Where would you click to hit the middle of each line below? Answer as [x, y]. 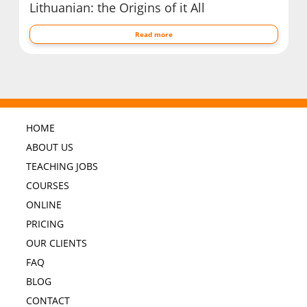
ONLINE [44, 205]
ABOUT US [49, 147]
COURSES [47, 186]
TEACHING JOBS [62, 167]
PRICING [45, 224]
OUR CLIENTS [56, 243]
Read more [153, 34]
